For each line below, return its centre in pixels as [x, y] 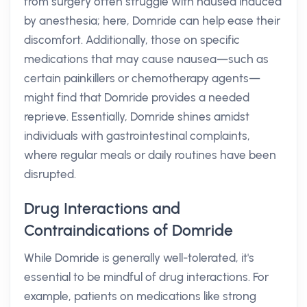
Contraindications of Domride [128, 230]
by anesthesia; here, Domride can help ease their [152, 21]
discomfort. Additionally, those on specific [132, 40]
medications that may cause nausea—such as [146, 59]
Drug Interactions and [102, 208]
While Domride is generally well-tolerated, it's [139, 258]
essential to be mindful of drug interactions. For [146, 277]
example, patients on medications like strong [140, 296]
